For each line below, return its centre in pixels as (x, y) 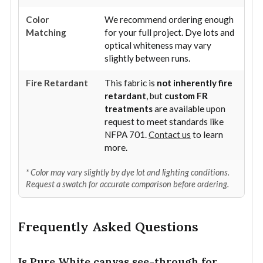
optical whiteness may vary (158, 45)
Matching (46, 32)
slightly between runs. (147, 58)
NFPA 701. (127, 134)
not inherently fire (195, 82)
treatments (129, 108)
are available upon (189, 108)
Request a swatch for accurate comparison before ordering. (127, 184)
